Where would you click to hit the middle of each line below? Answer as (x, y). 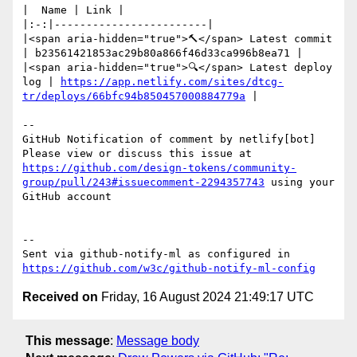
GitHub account (67, 197)
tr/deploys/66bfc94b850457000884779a (134, 96)
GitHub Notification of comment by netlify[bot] (169, 139)
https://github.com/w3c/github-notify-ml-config (169, 269)
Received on (60, 297)
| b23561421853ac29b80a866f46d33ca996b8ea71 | (163, 53)
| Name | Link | (73, 10)
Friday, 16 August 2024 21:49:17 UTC (206, 297)
